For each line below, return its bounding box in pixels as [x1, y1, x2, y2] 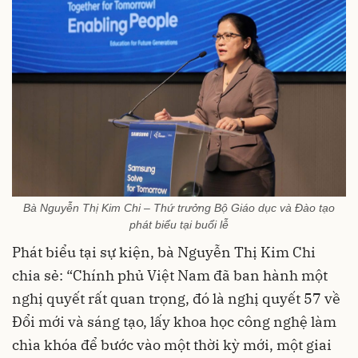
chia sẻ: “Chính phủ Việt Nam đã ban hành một [12, 265, 328, 284]
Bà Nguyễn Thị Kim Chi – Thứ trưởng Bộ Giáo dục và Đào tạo [23, 201, 335, 214]
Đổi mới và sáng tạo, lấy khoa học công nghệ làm [12, 312, 336, 331]
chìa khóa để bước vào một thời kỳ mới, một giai [12, 335, 332, 354]
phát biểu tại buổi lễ [129, 217, 229, 231]
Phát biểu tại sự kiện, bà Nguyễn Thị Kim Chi [12, 242, 316, 261]
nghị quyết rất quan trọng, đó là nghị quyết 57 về [12, 288, 340, 308]
